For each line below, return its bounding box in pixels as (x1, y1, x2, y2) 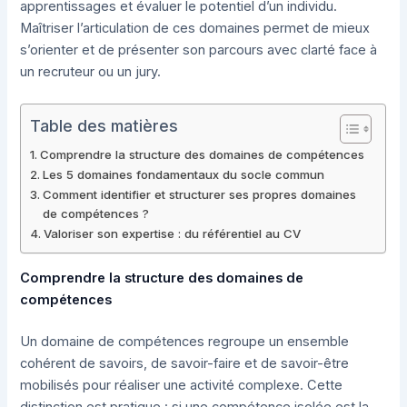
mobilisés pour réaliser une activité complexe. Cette (20, 376, 343, 393)
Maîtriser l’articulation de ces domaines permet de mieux (20, 19, 371, 36)
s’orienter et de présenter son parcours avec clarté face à (20, 41, 378, 58)
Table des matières (30, 115, 179, 135)
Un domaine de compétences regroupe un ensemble (20, 333, 350, 350)
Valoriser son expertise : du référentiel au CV (44, 226, 302, 242)
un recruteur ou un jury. (20, 63, 162, 80)
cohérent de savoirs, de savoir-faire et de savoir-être (20, 354, 350, 372)
